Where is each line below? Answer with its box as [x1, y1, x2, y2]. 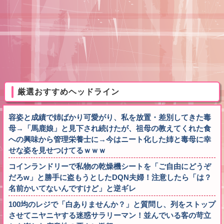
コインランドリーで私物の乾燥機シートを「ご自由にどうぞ [8, 162, 211, 171]
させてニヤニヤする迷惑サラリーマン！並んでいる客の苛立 [8, 211, 211, 220]
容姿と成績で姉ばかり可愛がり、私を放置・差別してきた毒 [8, 113, 211, 122]
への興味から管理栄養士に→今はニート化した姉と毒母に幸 [8, 135, 211, 144]
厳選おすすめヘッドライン [17, 87, 119, 96]
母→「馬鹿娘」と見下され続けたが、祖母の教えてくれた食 [8, 124, 211, 133]
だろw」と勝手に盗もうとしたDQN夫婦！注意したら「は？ [8, 173, 211, 182]
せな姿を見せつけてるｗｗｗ [8, 146, 106, 155]
